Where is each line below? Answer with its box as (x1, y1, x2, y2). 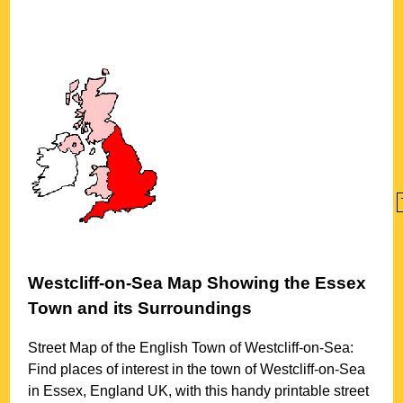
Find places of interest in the (28, 362, 211, 378)
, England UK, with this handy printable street (83, 383, 370, 399)
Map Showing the (163, 273, 316, 292)
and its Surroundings (73, 298, 253, 318)
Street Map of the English (28, 340, 193, 356)
